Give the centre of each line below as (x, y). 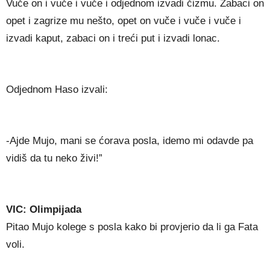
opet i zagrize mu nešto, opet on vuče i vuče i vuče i (124, 21)
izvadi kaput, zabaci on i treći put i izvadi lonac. (113, 39)
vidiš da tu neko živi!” (54, 159)
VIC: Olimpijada (44, 210)
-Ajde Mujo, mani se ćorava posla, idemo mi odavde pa (130, 141)
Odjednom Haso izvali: (57, 90)
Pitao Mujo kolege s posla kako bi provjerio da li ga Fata (132, 227)
